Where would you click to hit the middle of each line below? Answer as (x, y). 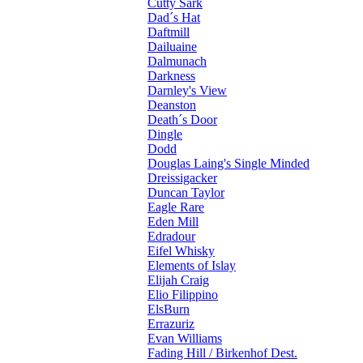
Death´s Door (182, 120)
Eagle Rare (176, 207)
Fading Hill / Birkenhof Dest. (222, 353)
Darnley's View (187, 91)
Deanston (172, 105)
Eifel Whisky (181, 251)
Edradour (171, 237)
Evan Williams (185, 339)
